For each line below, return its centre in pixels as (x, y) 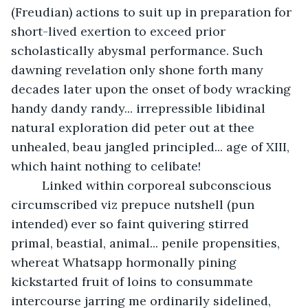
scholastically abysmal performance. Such (139, 50)
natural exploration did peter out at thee (134, 127)
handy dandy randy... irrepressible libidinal (140, 108)
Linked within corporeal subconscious (33, 185)
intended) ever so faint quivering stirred (132, 223)
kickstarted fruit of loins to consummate (134, 281)
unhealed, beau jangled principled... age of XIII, (152, 146)
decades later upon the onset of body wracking (153, 89)
